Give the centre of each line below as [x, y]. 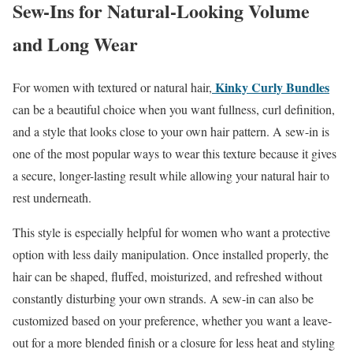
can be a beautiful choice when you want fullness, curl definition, [174, 109]
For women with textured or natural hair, [112, 87]
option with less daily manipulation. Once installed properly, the [171, 254]
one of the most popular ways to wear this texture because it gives [175, 153]
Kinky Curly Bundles [272, 87]
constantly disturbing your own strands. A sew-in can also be [163, 298]
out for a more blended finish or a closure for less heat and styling [174, 342]
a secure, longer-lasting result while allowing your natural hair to [171, 175]
